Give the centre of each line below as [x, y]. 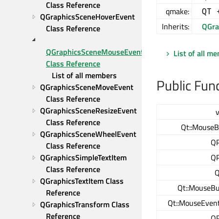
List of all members [84, 75]
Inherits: [175, 26]
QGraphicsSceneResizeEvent [88, 110]
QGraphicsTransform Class [85, 204]
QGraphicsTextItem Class [82, 181]
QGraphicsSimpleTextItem [83, 157]
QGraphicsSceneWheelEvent [88, 134]
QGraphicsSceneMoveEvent [87, 87]
